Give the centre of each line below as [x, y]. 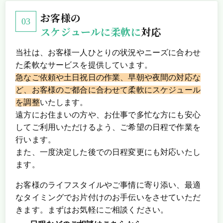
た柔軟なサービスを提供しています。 [84, 65]
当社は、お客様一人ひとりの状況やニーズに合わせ [108, 53]
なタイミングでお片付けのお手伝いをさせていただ [108, 198]
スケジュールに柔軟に [91, 32]
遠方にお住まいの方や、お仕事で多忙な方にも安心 [108, 115]
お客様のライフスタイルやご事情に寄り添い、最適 [108, 185]
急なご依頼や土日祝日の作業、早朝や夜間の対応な [108, 78]
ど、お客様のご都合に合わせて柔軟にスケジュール [108, 90]
